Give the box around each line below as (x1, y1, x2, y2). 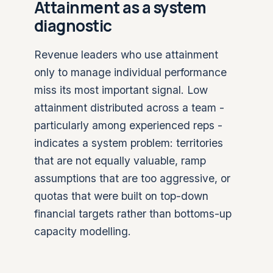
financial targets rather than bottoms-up (34, 207, 232, 220)
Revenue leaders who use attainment (34, 48, 218, 61)
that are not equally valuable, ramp (34, 154, 206, 167)
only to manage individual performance (34, 66, 227, 79)
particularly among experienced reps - (34, 119, 222, 132)
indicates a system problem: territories (34, 136, 223, 149)
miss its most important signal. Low (34, 83, 208, 96)
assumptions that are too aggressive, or (34, 172, 230, 185)
